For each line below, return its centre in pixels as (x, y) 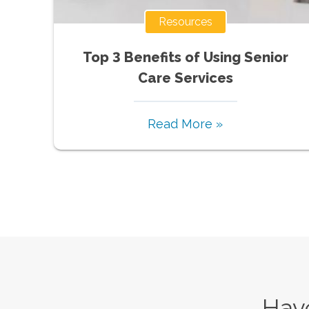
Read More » (186, 123)
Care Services (185, 78)
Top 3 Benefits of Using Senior (185, 57)
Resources (185, 21)
